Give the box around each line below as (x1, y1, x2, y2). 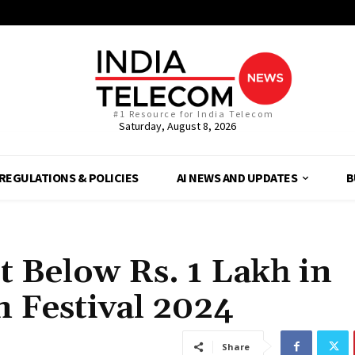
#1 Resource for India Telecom (113, 108, 274, 120)
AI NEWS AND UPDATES (176, 170, 298, 186)
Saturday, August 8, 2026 (118, 119, 236, 134)
